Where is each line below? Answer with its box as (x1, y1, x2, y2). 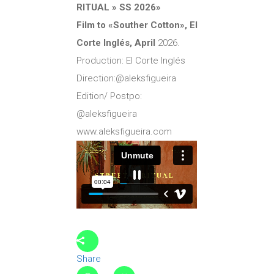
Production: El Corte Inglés (76, 54, 185, 66)
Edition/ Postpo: (76, 90, 142, 102)
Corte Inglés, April (76, 37, 155, 48)
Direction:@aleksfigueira (76, 72, 176, 84)
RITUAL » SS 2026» (76, 1, 161, 13)
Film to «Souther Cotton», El (76, 19, 198, 31)
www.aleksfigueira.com (76, 125, 172, 137)
